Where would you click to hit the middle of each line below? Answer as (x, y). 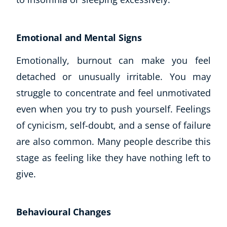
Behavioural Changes (64, 212)
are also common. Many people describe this (113, 141)
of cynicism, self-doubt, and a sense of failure (113, 125)
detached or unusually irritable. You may (113, 76)
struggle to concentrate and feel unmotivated (113, 92)
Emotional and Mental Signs (79, 37)
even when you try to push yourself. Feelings (113, 109)
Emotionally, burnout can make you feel (113, 60)
